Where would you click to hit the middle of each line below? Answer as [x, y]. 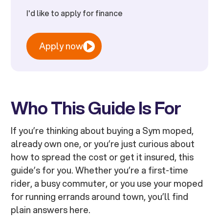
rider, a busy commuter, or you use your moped [107, 184]
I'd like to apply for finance [75, 13]
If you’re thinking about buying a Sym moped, [102, 131]
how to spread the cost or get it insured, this [102, 157]
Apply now [61, 46]
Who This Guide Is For [96, 108]
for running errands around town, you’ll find [100, 197]
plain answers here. [51, 210]
